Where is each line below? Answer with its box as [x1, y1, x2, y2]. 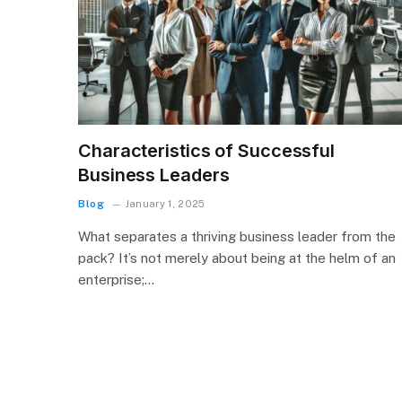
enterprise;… [78, 271, 154, 287]
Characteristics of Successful [78, 139, 336, 162]
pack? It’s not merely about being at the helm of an [78, 249, 396, 266]
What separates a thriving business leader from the [78, 228, 396, 244]
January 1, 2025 [125, 197, 205, 209]
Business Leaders [78, 163, 230, 186]
